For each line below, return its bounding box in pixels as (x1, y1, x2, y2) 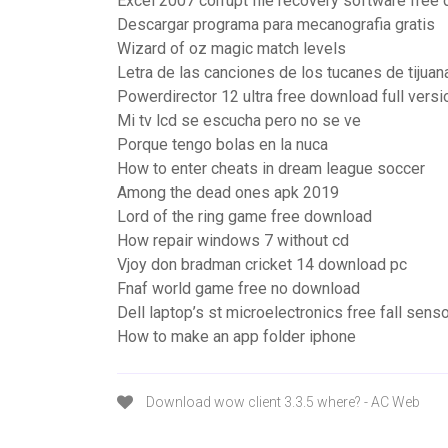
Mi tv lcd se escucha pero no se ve (117, 111, 361, 130)
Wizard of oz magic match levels (117, 39, 346, 58)
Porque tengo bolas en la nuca (117, 135, 328, 154)
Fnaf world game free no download (117, 279, 360, 298)
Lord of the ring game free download (117, 207, 372, 226)
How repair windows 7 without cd (117, 231, 349, 250)
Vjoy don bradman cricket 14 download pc (117, 255, 407, 274)
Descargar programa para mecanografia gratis (117, 15, 435, 34)
